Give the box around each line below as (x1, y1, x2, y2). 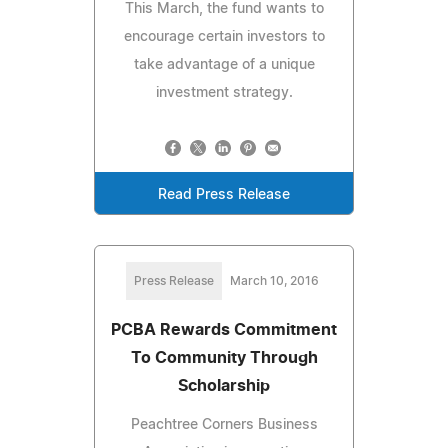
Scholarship (178, 377, 270, 394)
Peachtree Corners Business (130, 417, 318, 432)
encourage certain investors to (123, 29, 325, 44)
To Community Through (130, 349, 318, 366)
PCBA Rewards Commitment (111, 321, 337, 338)
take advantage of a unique (133, 57, 315, 72)
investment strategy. (155, 85, 293, 100)
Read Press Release (158, 187, 290, 202)
